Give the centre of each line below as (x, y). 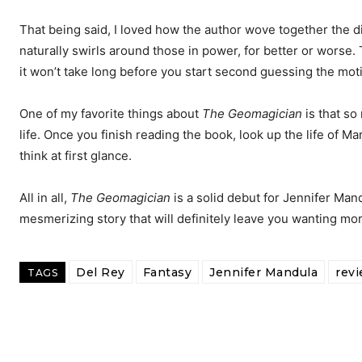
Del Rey (101, 273)
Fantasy (167, 273)
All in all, (43, 198)
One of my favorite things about (111, 114)
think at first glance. (76, 156)
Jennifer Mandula (263, 273)
